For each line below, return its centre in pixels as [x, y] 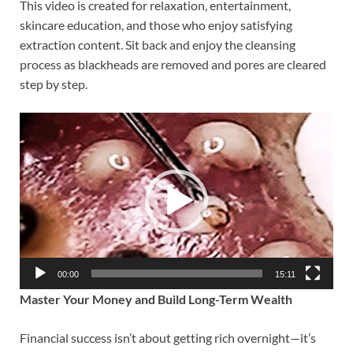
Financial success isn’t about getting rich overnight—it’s [168, 338]
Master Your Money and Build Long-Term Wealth [156, 299]
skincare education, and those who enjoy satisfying [156, 25]
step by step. [54, 84]
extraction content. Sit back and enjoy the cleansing [158, 45]
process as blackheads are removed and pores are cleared [173, 65]
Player [36, 142]
